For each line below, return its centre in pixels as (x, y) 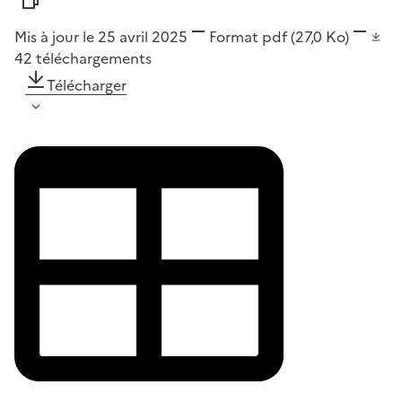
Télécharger (87, 85)
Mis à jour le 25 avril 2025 (101, 36)
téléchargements (94, 58)
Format (234, 36)
